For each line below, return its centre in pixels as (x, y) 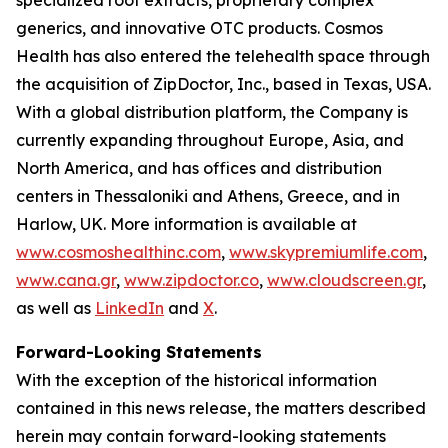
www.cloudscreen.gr (344, 279)
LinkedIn (129, 307)
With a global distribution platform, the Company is (212, 111)
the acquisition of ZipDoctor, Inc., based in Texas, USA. (223, 83)
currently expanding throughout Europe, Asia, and (210, 139)
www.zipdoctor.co (191, 279)
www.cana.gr (66, 279)
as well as (55, 307)
